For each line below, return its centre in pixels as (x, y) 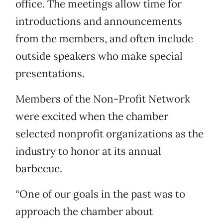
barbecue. (39, 169)
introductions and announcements (99, 21)
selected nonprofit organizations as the (110, 134)
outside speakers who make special (99, 56)
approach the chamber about (84, 212)
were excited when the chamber (92, 116)
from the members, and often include (104, 39)
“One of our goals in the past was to (100, 194)
